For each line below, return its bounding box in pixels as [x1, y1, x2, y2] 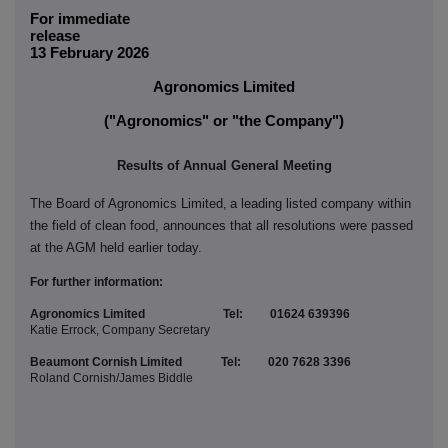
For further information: [30, 274, 163, 289]
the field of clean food [30, 217, 155, 233]
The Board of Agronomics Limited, [30, 195, 227, 211]
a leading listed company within [230, 195, 411, 211]
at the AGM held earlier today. [30, 239, 202, 255]
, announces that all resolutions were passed [155, 217, 413, 233]
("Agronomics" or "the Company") [104, 113, 344, 130]
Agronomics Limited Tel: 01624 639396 [30, 306, 350, 321]
